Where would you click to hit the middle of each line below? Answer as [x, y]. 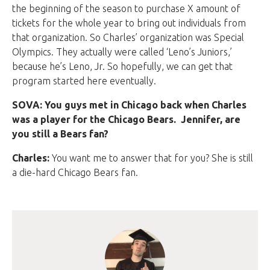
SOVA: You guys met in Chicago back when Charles [129, 105]
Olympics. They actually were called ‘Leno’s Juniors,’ [122, 52]
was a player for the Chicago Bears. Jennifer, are [126, 120]
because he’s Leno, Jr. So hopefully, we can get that [122, 67]
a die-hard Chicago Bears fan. [75, 173]
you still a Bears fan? [60, 134]
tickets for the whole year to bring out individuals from [129, 23]
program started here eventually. [84, 81]
